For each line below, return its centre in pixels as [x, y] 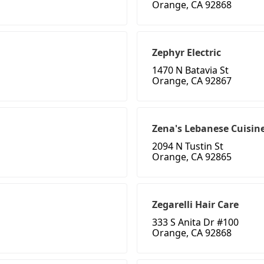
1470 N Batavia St [190, 70]
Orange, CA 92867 [192, 81]
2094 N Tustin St [188, 146]
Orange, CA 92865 [192, 157]
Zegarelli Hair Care [195, 205]
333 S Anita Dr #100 [195, 222]
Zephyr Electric [187, 53]
